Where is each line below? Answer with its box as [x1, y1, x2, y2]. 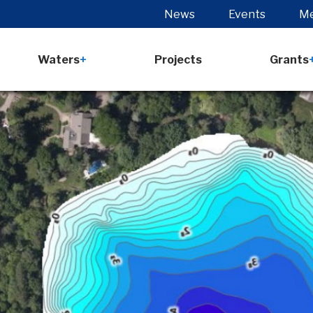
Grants [269, 52, 309, 66]
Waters [38, 52, 80, 66]
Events [228, 7, 265, 21]
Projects [154, 52, 203, 66]
